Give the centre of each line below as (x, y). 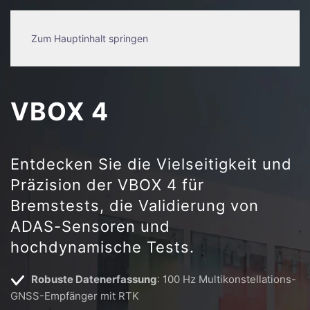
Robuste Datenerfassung (94, 279)
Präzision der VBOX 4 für (107, 185)
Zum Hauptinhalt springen (90, 38)
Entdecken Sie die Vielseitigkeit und (151, 164)
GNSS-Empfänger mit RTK (75, 296)
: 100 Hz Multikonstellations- (227, 279)
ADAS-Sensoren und (90, 226)
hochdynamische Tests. (102, 247)
